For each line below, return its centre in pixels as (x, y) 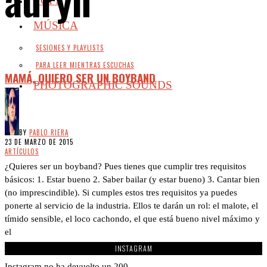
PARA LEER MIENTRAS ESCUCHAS (85, 65)
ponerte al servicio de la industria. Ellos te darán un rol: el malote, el (131, 205)
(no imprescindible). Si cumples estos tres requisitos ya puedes (121, 192)
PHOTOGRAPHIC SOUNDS (103, 85)
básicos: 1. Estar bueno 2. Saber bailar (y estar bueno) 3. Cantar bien (132, 179)
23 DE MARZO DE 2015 (39, 142)
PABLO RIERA (49, 132)
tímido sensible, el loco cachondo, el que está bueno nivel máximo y (132, 218)
